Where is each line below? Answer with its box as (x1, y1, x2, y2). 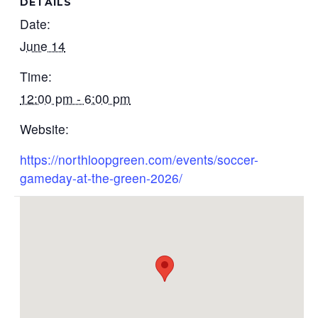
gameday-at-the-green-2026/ (20, 168, 183, 187)
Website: (20, 119, 70, 138)
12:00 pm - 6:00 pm (20, 89, 131, 107)
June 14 (20, 36, 66, 55)
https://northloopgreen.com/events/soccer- (20, 150, 259, 168)
